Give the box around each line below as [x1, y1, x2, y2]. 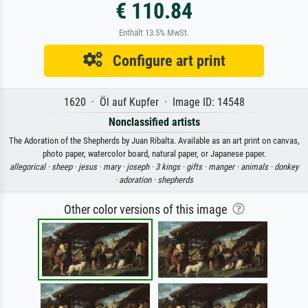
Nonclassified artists [108, 115, 200, 129]
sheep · [52, 162, 78, 173]
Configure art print [102, 52, 225, 70]
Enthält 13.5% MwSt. [119, 27, 189, 38]
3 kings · [155, 162, 186, 173]
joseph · [126, 162, 155, 173]
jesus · [78, 162, 103, 173]
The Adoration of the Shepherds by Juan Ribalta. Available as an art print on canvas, [8, 135, 300, 146]
